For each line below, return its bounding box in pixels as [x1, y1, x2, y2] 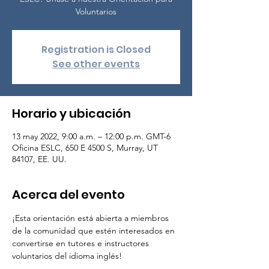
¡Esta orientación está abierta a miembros [12, 213, 171, 223]
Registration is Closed [41, 43, 151, 56]
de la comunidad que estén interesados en [12, 225, 177, 236]
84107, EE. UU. [12, 154, 67, 165]
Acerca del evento [12, 186, 125, 203]
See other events [52, 57, 140, 71]
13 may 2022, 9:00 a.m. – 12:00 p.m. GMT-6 [12, 131, 171, 142]
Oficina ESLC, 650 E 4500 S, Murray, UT [12, 142, 158, 153]
